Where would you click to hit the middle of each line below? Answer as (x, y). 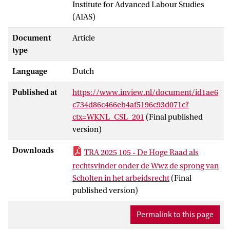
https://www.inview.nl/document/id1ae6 (145, 92)
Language (30, 71)
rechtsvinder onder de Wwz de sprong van (146, 166)
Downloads (33, 150)
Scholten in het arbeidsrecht (121, 178)
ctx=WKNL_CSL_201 (108, 117)
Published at (35, 92)
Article (84, 38)
